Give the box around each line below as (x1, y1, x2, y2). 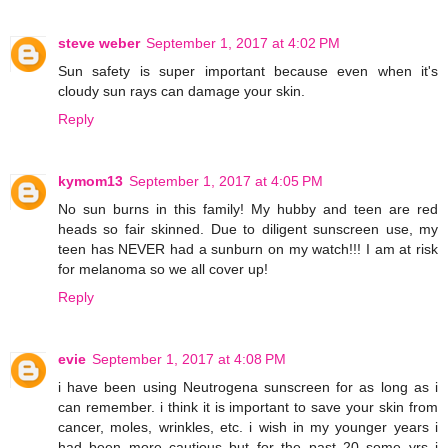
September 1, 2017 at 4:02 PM (146, 34, 340, 51)
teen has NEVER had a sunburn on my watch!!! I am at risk (58, 240, 438, 257)
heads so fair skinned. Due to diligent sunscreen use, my (58, 220, 438, 237)
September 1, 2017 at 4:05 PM (129, 172, 323, 189)
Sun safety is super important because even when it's (58, 62, 438, 79)
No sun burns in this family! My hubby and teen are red (58, 200, 438, 217)
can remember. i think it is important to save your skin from (58, 398, 438, 415)
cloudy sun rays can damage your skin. (58, 82, 305, 99)
